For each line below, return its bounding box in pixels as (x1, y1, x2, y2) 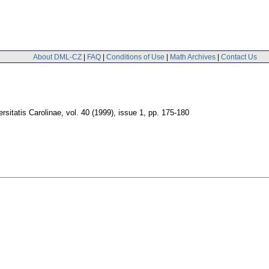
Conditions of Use (106, 52, 165, 61)
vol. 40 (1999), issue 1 (66, 107, 144, 117)
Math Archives (170, 52, 216, 61)
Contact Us (221, 52, 257, 61)
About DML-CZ (33, 52, 82, 61)
